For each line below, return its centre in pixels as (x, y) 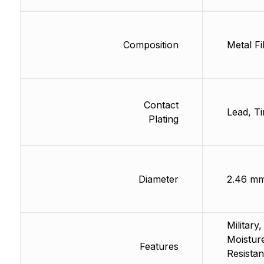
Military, (244, 225)
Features (159, 247)
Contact (161, 105)
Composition (151, 45)
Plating (163, 119)
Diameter (158, 179)
